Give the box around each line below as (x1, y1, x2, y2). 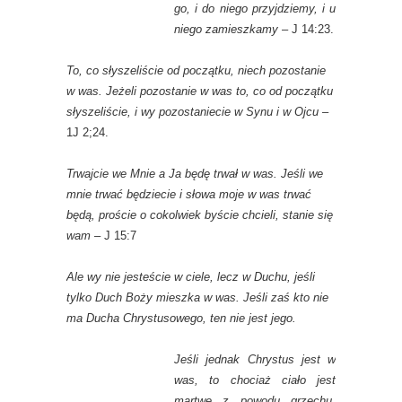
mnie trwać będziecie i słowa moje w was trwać (66, 188, 311, 202)
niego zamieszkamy (174, 22, 278, 37)
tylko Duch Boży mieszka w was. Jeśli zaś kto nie (66, 291, 328, 305)
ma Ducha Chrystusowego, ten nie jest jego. (66, 311, 296, 326)
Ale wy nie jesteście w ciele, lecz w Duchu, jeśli (66, 270, 315, 284)
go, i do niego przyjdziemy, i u (174, 2, 336, 16)
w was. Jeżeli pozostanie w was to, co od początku (66, 84, 333, 99)
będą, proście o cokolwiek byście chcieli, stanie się (66, 208, 333, 223)
